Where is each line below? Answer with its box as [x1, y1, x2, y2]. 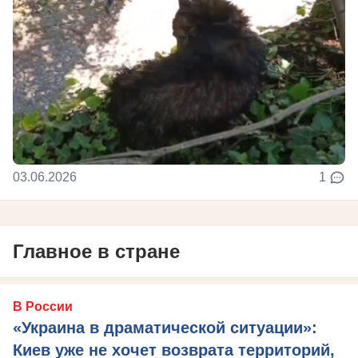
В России [13, 300, 73, 314]
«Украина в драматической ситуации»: [13, 319, 317, 337]
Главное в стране [13, 241, 180, 263]
